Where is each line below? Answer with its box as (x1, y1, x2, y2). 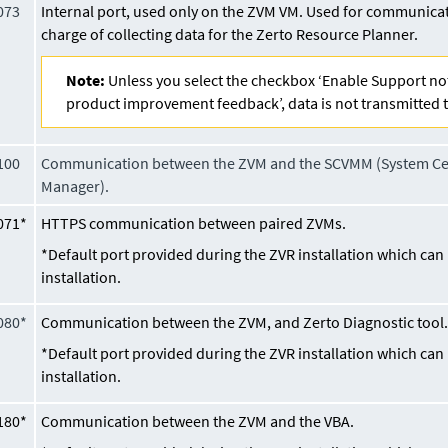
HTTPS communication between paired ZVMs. (41, 212, 347, 233)
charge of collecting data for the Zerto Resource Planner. (41, 23, 419, 44)
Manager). (41, 175, 110, 196)
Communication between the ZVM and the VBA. (41, 410, 355, 431)
